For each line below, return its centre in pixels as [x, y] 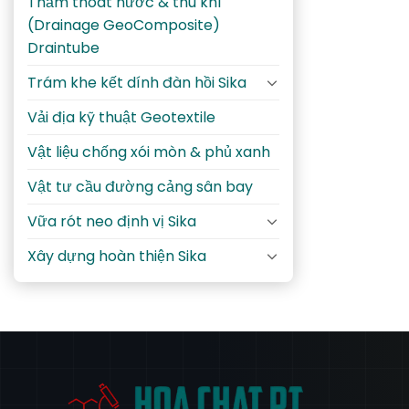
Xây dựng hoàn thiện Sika [117, 256]
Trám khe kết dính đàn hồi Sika [137, 82]
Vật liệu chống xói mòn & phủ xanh [149, 152]
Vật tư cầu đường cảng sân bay [140, 186]
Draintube [63, 47]
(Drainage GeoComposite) [124, 25]
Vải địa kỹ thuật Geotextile [121, 117]
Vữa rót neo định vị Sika [112, 221]
